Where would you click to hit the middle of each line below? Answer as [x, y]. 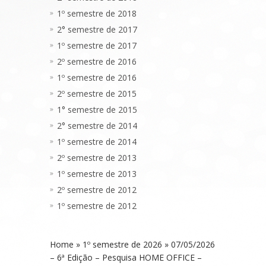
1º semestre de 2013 [97, 174]
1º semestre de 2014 [97, 142]
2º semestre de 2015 [97, 94]
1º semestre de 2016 [97, 78]
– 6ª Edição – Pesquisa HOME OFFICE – [126, 258]
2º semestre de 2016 [97, 62]
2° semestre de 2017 [97, 30]
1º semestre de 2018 [97, 14]
